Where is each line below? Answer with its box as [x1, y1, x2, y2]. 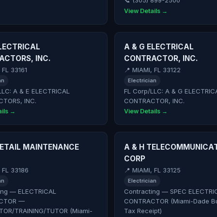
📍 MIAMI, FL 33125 [124, 167, 181, 174]
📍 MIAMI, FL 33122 [124, 66, 181, 74]
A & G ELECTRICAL [124, 42, 194, 51]
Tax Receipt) [124, 206, 162, 215]
